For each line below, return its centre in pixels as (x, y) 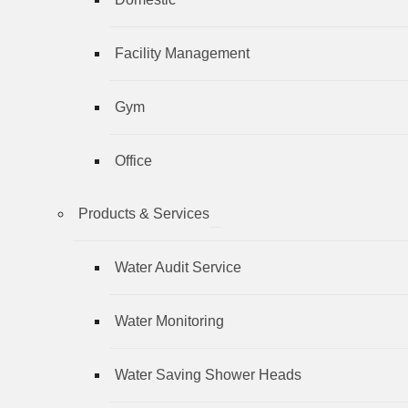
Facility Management (182, 53)
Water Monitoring (169, 321)
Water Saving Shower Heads (208, 374)
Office (133, 160)
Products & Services (144, 213)
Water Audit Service (178, 267)
